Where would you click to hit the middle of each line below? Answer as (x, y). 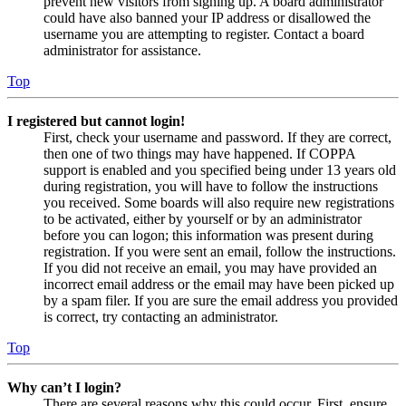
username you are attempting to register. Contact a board (204, 34)
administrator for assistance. (122, 50)
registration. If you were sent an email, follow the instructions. (220, 251)
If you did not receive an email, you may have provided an (210, 267)
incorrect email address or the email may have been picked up (219, 284)
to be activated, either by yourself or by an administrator (203, 218)
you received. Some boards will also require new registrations (219, 202)
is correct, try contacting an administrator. (161, 316)
